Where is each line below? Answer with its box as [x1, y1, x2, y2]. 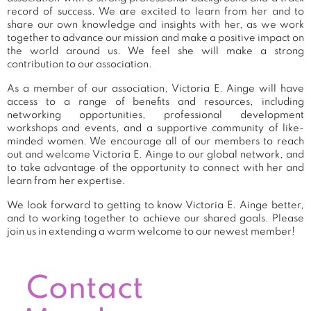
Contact [26, 274, 144, 305]
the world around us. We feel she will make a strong [7, 46, 304, 56]
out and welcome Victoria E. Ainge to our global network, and [7, 149, 304, 160]
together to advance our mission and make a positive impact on [7, 33, 304, 43]
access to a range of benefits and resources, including [7, 96, 304, 107]
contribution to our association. [7, 59, 152, 69]
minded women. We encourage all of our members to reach [7, 136, 304, 146]
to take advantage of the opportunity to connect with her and [7, 162, 304, 173]
